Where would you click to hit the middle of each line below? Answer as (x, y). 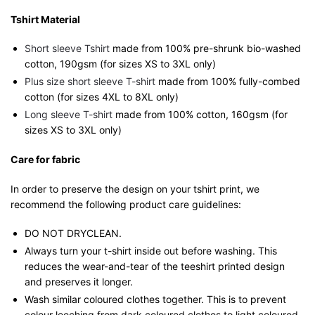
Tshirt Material (45, 19)
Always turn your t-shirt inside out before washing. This (151, 251)
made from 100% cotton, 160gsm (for (200, 115)
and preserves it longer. (79, 282)
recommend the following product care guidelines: (126, 204)
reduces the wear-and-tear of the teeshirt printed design (155, 266)
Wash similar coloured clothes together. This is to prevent (155, 300)
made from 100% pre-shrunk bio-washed (205, 49)
